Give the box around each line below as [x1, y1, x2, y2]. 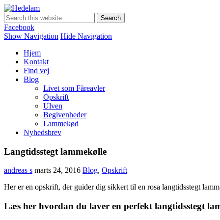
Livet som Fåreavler [43, 84, 105, 92]
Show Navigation [4, 32, 58, 40]
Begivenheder [43, 110, 86, 119]
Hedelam [40, 4, 68, 12]
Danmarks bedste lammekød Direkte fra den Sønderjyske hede [4, 13, 197, 21]
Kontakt [24, 57, 49, 66]
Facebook [4, 23, 34, 31]
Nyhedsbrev [24, 128, 61, 137]
